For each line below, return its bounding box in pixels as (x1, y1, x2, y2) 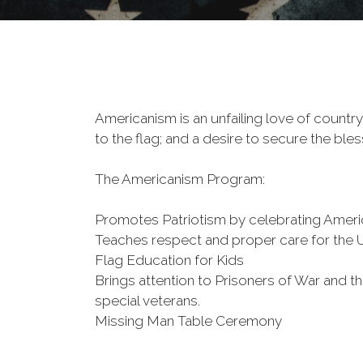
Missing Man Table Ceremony (95, 313, 282, 329)
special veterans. (95, 293, 200, 309)
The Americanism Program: (95, 171, 265, 187)
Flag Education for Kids (95, 252, 244, 268)
